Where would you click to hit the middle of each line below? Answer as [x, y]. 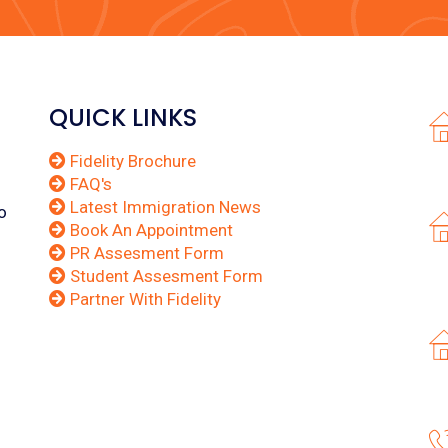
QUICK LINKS [123, 117]
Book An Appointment [149, 230]
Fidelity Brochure [131, 161]
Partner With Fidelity [143, 299]
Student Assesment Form [164, 276]
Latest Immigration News [163, 207]
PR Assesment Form [145, 253]
